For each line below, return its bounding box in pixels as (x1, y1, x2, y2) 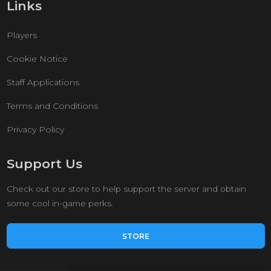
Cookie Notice (6, 53, 68, 64)
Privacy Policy (6, 124, 64, 135)
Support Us (6, 156, 82, 171)
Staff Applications (6, 77, 79, 88)
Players (6, 30, 37, 41)
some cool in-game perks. (6, 198, 113, 208)
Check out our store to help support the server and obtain (6, 184, 246, 194)
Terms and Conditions (6, 100, 98, 111)
